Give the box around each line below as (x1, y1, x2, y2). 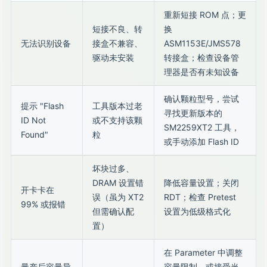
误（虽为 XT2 (92, 192, 144, 202)
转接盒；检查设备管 (164, 52, 239, 63)
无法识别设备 (21, 38, 71, 48)
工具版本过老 (92, 101, 142, 111)
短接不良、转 (92, 24, 142, 34)
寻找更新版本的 (164, 108, 222, 118)
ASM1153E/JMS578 (164, 38, 241, 48)
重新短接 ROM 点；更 (164, 10, 246, 20)
